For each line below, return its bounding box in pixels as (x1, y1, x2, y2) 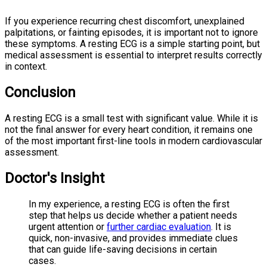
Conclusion (5, 83, 76, 101)
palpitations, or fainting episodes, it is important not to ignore (5, 26, 258, 38)
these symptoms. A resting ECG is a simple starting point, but (5, 38, 260, 49)
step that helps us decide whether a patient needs (29, 209, 237, 221)
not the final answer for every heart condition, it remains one (5, 123, 253, 135)
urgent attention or (29, 221, 107, 232)
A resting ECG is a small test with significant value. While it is (5, 112, 258, 124)
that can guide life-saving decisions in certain (29, 243, 217, 255)
